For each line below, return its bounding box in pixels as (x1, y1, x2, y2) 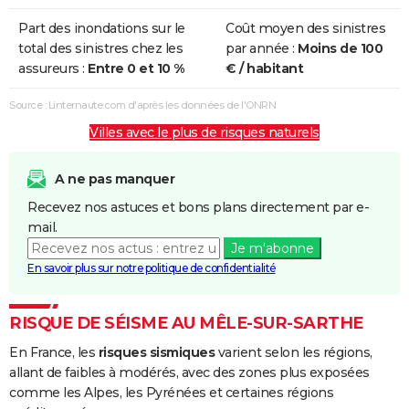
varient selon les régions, (215, 344, 372, 362)
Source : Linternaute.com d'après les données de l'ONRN (9, 99, 276, 112)
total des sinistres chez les (18, 40, 183, 58)
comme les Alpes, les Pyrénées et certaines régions (9, 384, 333, 402)
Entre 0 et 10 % (88, 60, 184, 78)
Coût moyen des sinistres (225, 20, 385, 37)
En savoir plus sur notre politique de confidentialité (27, 261, 276, 276)
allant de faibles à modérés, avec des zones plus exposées (9, 364, 370, 382)
